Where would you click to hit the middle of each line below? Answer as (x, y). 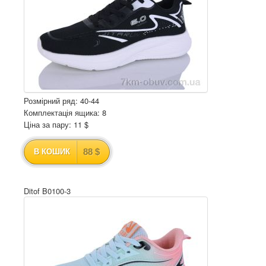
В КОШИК (52, 152)
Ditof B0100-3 (47, 191)
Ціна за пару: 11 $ (56, 124)
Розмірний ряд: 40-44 (61, 101)
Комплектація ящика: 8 (65, 113)
